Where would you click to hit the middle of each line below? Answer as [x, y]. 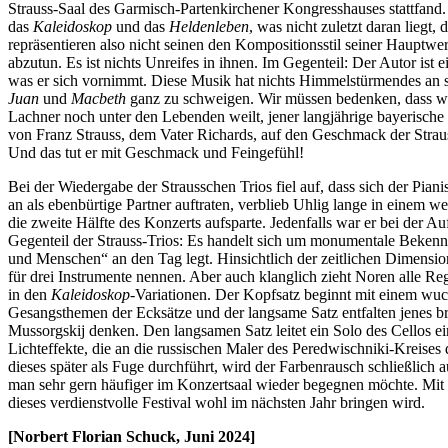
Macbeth [98, 98]
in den [29, 294]
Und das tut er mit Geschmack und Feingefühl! [156, 152]
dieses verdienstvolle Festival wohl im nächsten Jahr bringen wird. [216, 402]
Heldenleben [209, 26]
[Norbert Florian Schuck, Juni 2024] [131, 436]
